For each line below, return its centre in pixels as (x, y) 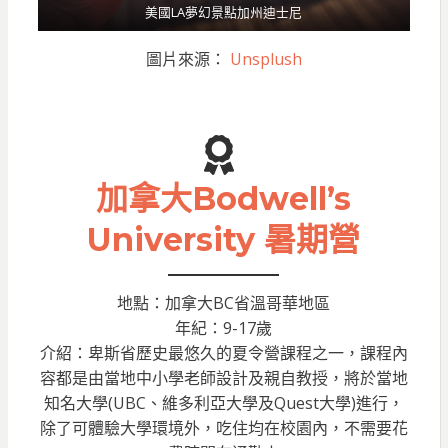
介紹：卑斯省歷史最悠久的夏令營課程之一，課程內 (223, 353)
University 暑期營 (223, 240)
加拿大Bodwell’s (223, 199)
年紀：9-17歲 (223, 328)
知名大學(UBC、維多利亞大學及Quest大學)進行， (223, 403)
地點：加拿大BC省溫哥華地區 (223, 303)
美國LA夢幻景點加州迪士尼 (223, 12)
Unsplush (265, 59)
